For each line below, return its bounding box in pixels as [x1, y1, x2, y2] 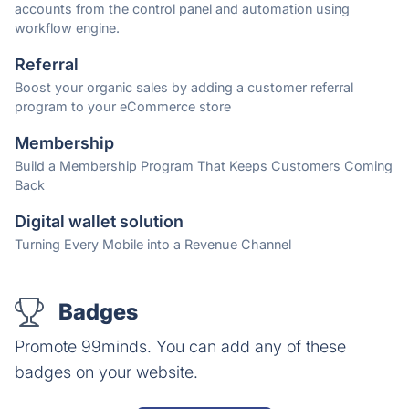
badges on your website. [15, 362, 198, 383]
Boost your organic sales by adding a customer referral [15, 79, 353, 96]
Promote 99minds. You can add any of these [15, 337, 346, 357]
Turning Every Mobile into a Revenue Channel [15, 236, 291, 253]
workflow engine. [15, 20, 120, 37]
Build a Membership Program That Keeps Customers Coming [15, 158, 393, 174]
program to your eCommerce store [15, 99, 231, 115]
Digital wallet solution [15, 212, 184, 232]
